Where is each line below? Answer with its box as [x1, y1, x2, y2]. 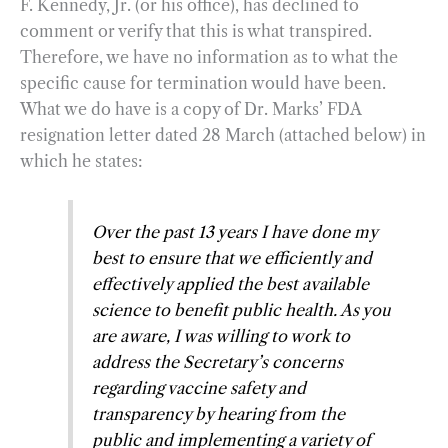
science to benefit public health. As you [92, 299, 392, 320]
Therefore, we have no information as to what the [20, 47, 398, 68]
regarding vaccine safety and [92, 377, 307, 398]
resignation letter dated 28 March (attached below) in [20, 125, 426, 146]
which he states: [20, 151, 143, 172]
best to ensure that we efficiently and [92, 247, 373, 268]
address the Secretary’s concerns [92, 351, 344, 372]
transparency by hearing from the [92, 403, 346, 424]
